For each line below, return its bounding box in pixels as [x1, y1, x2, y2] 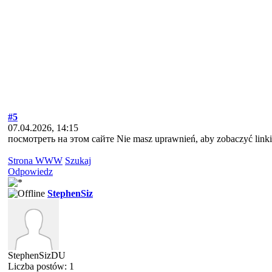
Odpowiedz [8, 166, 53, 177]
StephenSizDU [8, 250, 66, 260]
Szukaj [65, 155, 91, 166]
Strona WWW [8, 155, 63, 166]
